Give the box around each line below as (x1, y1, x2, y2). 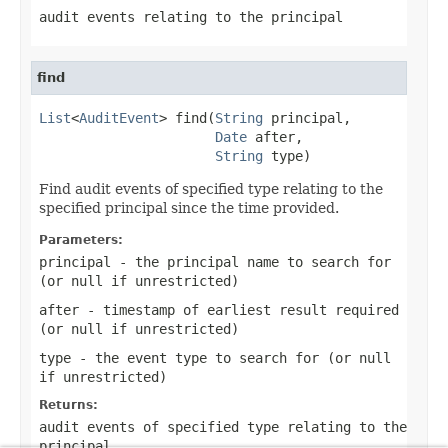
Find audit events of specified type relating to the (39, 180, 383, 197)
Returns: (39, 397, 98, 412)
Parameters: (39, 232, 123, 247)
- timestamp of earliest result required (79, 301, 399, 318)
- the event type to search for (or (71, 349, 359, 366)
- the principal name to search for (111, 253, 391, 270)
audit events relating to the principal (39, 8, 343, 25)
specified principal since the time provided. (39, 199, 339, 216)
